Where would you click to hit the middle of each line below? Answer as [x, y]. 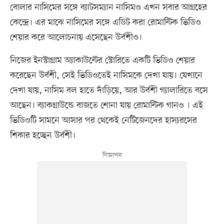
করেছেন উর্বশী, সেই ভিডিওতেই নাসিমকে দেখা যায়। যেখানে [106, 76]
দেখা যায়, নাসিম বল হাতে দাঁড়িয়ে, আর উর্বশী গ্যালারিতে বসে [109, 91]
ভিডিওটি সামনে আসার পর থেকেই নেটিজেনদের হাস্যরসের [103, 121]
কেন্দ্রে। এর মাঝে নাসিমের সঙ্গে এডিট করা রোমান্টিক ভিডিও [105, 23]
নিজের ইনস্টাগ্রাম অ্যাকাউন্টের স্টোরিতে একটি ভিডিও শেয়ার [102, 61]
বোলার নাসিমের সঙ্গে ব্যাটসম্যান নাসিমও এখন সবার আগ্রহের [108, 8]
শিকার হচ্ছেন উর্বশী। [42, 136]
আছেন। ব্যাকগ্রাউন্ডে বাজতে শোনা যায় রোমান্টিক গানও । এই [106, 106]
